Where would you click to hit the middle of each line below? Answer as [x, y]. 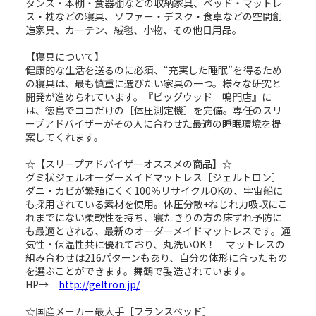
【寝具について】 [65, 56]
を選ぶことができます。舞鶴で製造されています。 [138, 271]
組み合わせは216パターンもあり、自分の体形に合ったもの [157, 257]
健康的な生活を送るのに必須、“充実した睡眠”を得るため [154, 69]
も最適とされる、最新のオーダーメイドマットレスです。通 [158, 230]
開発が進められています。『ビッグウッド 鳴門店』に [148, 96]
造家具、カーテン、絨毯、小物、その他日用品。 [134, 29]
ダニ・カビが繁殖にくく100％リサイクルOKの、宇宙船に [154, 190]
